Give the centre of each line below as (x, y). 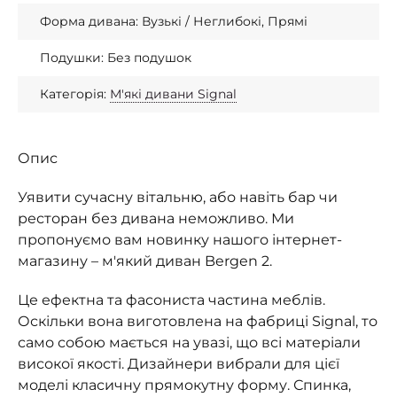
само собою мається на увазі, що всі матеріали (189, 343)
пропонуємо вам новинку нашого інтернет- (180, 240)
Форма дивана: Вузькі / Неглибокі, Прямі (174, 21)
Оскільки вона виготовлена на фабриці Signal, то (198, 321)
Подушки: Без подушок (116, 58)
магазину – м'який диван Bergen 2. (145, 261)
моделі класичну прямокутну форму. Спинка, (184, 385)
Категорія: (75, 94)
